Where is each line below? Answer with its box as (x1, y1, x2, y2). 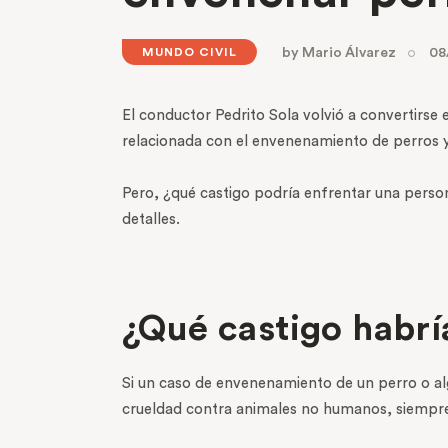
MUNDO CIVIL (142, 46, 237, 59)
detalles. (122, 211, 184, 227)
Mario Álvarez (302, 46, 397, 61)
